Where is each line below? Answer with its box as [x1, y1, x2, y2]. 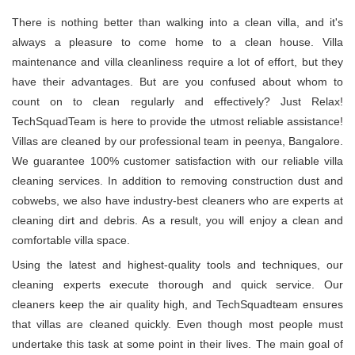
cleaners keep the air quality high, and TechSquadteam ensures [12, 298, 343, 311]
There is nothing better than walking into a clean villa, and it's [12, 16, 343, 29]
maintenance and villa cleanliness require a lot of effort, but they [12, 55, 343, 69]
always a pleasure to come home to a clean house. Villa [12, 36, 343, 49]
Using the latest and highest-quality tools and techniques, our [12, 258, 343, 272]
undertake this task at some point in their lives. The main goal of [12, 338, 343, 351]
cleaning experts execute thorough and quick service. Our [12, 278, 343, 292]
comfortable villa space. [12, 234, 130, 247]
